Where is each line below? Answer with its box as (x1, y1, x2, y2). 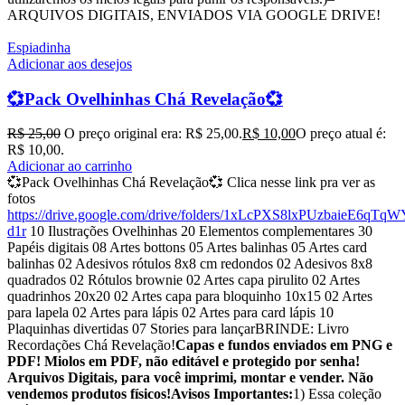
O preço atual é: (296, 126, 386, 142)
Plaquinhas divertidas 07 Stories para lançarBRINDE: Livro (7, 321, 349, 337)
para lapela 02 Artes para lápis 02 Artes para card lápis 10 (7, 305, 334, 321)
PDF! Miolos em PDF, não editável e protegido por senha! (7, 353, 360, 370)
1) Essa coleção (293, 386, 381, 402)
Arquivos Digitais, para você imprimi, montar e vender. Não (7, 370, 373, 386)
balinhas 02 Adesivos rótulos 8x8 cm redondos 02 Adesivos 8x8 (7, 256, 372, 272)
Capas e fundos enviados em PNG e (175, 337, 392, 353)
